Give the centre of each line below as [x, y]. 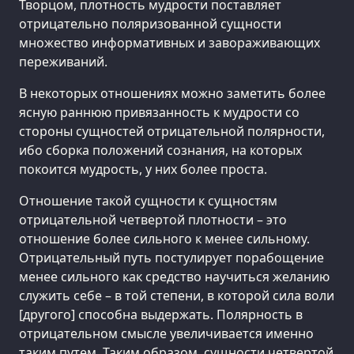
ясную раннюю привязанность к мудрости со [159, 112]
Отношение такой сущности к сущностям [148, 200]
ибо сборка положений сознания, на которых [160, 150]
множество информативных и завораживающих [169, 42]
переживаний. [63, 61]
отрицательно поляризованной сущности [150, 23]
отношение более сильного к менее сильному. [164, 238]
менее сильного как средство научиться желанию [174, 276]
